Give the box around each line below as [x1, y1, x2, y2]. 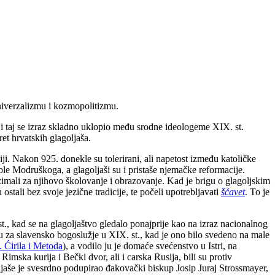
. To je [245, 186, 269, 197]
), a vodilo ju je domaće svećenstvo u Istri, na [63, 240, 237, 251]
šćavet [221, 186, 245, 197]
